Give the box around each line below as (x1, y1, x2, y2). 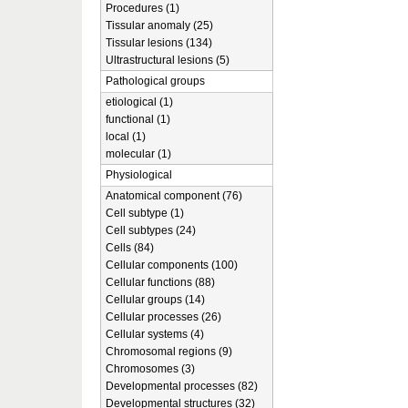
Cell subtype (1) (106, 207, 184, 219)
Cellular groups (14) (106, 293, 205, 306)
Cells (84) (106, 241, 154, 254)
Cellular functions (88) (106, 276, 215, 289)
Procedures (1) (106, 2, 179, 15)
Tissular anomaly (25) (106, 19, 213, 32)
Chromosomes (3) (106, 362, 195, 375)
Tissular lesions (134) (106, 36, 212, 49)
